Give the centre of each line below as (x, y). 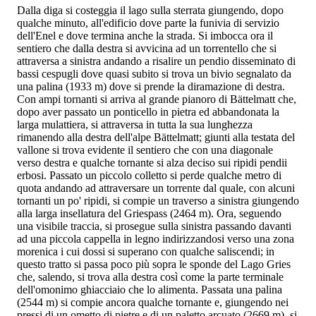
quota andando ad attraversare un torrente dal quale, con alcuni (156, 188)
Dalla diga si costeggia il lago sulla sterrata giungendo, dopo (150, 10)
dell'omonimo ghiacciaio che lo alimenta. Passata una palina (150, 289)
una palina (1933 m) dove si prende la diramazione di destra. (151, 86)
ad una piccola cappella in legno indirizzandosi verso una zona (156, 238)
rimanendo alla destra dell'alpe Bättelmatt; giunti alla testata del (156, 137)
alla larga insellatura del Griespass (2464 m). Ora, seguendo (149, 213)
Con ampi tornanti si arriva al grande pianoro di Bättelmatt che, (157, 99)
